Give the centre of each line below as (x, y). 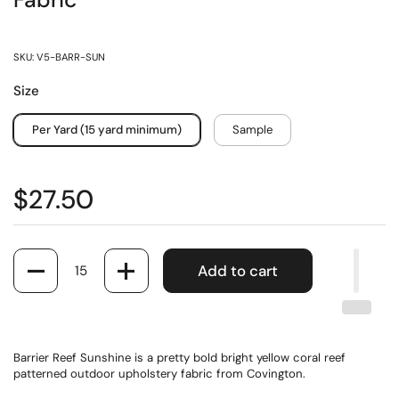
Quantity (37, 256)
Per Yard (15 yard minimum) (107, 130)
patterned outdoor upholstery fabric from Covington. (159, 374)
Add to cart (238, 270)
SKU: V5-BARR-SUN (59, 57)
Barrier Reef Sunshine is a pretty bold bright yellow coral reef (179, 358)
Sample (252, 130)
